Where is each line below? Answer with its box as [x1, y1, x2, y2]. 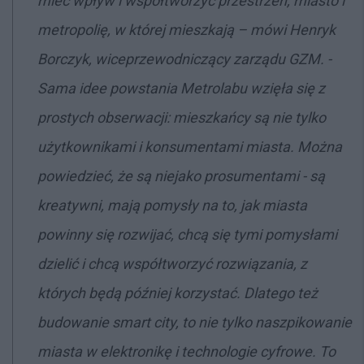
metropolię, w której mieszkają [37, 21, 234, 38]
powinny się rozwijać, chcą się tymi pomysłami [37, 226, 337, 243]
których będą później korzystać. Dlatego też [37, 284, 318, 301]
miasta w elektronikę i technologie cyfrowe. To [37, 343, 336, 360]
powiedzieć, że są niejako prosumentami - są [37, 167, 325, 184]
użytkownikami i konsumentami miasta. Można [37, 138, 342, 155]
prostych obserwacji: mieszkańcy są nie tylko [37, 109, 326, 126]
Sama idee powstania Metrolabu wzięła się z [37, 80, 325, 97]
